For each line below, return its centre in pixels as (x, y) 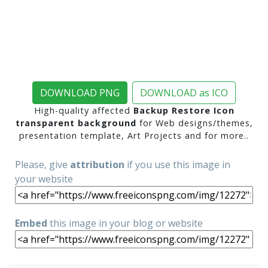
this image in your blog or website (125, 223)
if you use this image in (177, 165)
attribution (97, 165)
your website (44, 179)
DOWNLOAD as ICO (184, 93)
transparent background (76, 123)
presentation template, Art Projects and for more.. (134, 135)
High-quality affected (83, 110)
